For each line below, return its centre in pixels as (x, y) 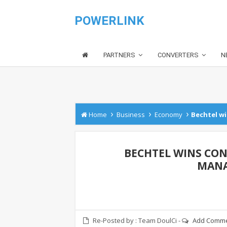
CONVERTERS (178, 55)
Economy (168, 115)
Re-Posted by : (116, 220)
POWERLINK (109, 21)
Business (131, 115)
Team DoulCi (158, 220)
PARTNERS (119, 55)
